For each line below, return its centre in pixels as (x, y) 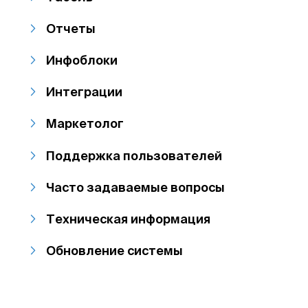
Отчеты (71, 28)
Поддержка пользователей (134, 155)
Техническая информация (129, 218)
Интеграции (85, 92)
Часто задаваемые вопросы (136, 187)
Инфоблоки (82, 60)
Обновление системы (115, 251)
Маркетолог (85, 123)
